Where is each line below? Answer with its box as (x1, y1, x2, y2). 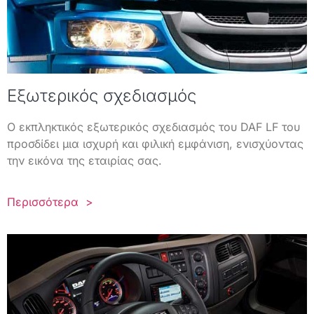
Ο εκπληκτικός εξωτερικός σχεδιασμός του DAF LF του (7, 120, 300, 135)
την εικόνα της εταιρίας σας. (7, 153, 162, 168)
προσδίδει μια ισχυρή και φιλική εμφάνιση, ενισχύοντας (7, 137, 303, 151)
